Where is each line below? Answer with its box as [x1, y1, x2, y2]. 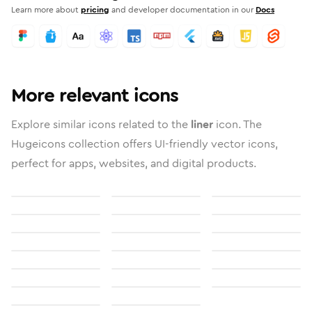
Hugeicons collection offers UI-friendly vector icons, [11, 136, 278, 152]
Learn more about [11, 3, 79, 16]
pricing [81, 3, 109, 16]
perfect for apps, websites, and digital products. [11, 155, 256, 171]
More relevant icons [11, 81, 178, 109]
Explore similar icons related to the [11, 116, 191, 132]
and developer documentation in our [111, 3, 253, 16]
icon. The [213, 116, 262, 132]
